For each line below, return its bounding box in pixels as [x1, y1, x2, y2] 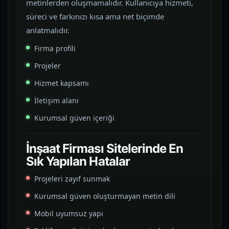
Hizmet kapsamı [34, 78, 89, 88]
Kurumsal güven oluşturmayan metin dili [34, 191, 175, 201]
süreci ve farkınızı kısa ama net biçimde [26, 11, 164, 21]
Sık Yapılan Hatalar [26, 154, 130, 169]
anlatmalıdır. [26, 25, 70, 35]
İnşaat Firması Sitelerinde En [26, 141, 184, 156]
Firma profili [34, 43, 76, 53]
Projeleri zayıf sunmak [34, 174, 110, 184]
